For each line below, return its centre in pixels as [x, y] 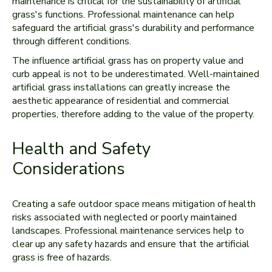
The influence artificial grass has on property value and [128, 61]
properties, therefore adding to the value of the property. [133, 114]
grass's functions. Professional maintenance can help [123, 15]
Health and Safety [81, 149]
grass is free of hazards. [62, 257]
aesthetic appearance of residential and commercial [121, 101]
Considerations [69, 169]
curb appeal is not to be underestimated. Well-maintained [136, 74]
